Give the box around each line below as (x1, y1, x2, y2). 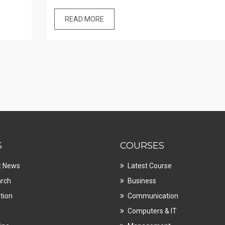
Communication (128, 191, 178, 200)
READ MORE (65, 15, 104, 23)
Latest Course (128, 161, 172, 170)
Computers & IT (128, 206, 177, 215)
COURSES (120, 140, 164, 151)
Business (128, 176, 156, 185)
